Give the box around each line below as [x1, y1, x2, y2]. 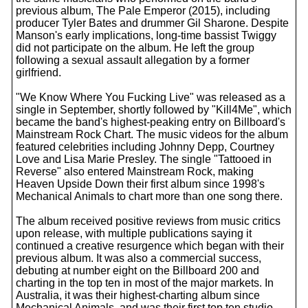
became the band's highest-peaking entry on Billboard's [16, 116, 285, 128]
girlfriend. [16, 67, 61, 78]
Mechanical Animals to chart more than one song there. [16, 190, 283, 202]
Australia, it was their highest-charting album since [16, 289, 260, 301]
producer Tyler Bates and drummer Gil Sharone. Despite [16, 17, 289, 29]
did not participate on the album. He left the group [16, 42, 254, 54]
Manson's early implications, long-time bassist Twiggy [16, 30, 276, 41]
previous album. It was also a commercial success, [16, 252, 261, 264]
